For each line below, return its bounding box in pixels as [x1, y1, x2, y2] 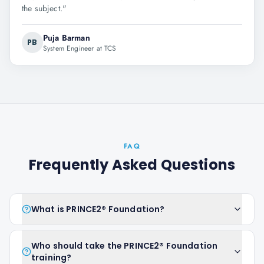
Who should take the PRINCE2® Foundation [31, 240, 218, 252]
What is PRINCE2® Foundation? [31, 203, 165, 215]
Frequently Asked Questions [28, 155, 236, 174]
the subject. [22, 2, 62, 14]
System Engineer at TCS [43, 43, 117, 54]
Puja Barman [43, 32, 90, 44]
